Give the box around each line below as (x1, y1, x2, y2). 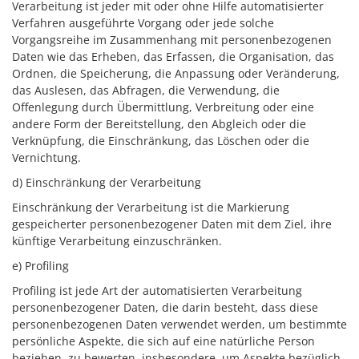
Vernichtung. (12, 150, 81, 165)
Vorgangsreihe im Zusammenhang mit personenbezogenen (12, 32, 332, 47)
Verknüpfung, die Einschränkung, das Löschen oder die (12, 133, 309, 148)
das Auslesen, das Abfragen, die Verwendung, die (12, 83, 280, 98)
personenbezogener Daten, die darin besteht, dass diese (12, 300, 318, 315)
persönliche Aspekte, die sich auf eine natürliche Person (12, 333, 315, 349)
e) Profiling (12, 258, 69, 273)
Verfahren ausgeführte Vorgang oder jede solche (12, 15, 274, 30)
